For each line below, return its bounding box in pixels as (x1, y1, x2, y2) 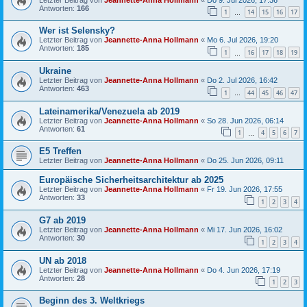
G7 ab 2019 (39, 214, 86, 225)
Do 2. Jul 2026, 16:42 (207, 76, 278, 85)
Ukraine (39, 66, 71, 77)
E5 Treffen (39, 146, 82, 157)
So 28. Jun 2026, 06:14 (207, 116, 284, 125)
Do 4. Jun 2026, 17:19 (207, 265, 280, 274)
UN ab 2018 (39, 255, 86, 266)
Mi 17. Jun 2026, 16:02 (207, 225, 282, 234)
